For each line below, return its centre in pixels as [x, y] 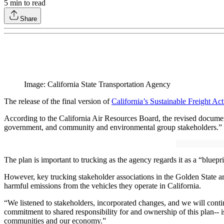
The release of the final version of [58, 101]
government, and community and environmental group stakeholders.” [113, 127]
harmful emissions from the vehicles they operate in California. [102, 186]
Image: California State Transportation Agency [97, 84]
